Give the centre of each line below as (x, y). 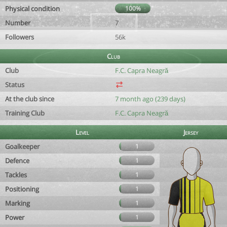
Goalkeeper (22, 146)
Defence (17, 161)
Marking (17, 203)
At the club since (30, 99)
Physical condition (32, 9)
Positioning (22, 189)
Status (15, 85)
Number (18, 23)
